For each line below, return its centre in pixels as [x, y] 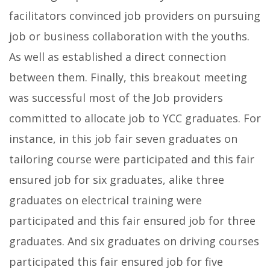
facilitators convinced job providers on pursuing [135, 16]
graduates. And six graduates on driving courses [134, 241]
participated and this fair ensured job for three [132, 221]
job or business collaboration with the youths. [129, 36]
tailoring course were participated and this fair [132, 159]
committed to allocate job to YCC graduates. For [135, 118]
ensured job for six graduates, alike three [117, 180]
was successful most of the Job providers [116, 98]
